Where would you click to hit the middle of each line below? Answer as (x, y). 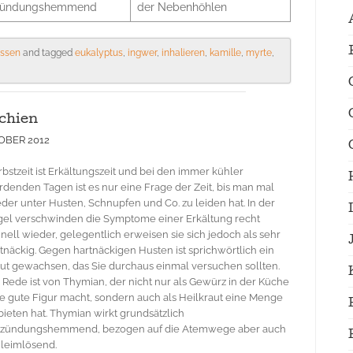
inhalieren (183, 53)
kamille (225, 53)
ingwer (142, 53)
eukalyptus (99, 53)
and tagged (48, 53)
